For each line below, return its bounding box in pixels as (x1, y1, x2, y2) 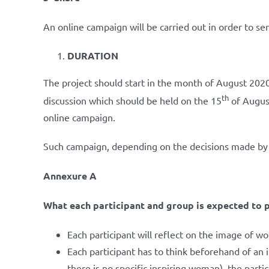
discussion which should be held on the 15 (43, 94, 222, 107)
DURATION (67, 49, 118, 62)
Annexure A (43, 169, 97, 183)
